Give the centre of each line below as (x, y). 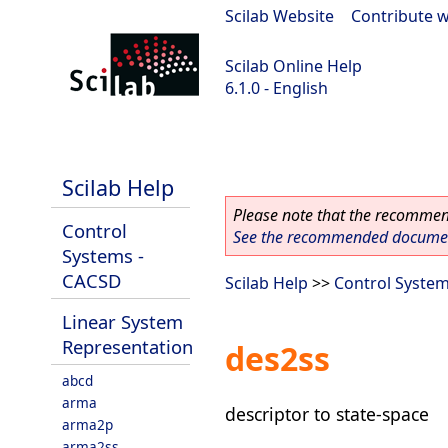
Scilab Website (279, 16)
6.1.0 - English (276, 88)
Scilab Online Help (293, 66)
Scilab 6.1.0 (51, 141)
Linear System (122, 321)
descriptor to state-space (327, 413)
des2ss (277, 359)
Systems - (103, 255)
